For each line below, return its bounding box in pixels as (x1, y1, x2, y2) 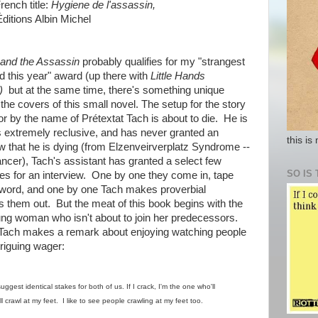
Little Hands (150, 70, 205, 82)
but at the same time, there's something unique (5, 84, 224, 96)
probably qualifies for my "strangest (82, 55, 245, 67)
